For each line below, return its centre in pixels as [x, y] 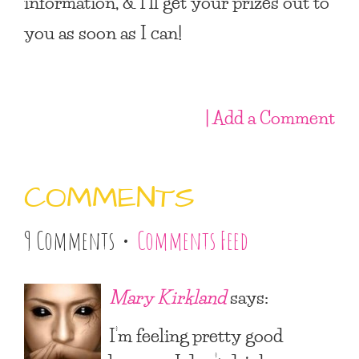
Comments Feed [193, 240]
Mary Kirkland [167, 296]
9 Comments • [81, 240]
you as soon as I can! [103, 32]
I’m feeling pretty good [196, 335]
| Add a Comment [270, 117]
